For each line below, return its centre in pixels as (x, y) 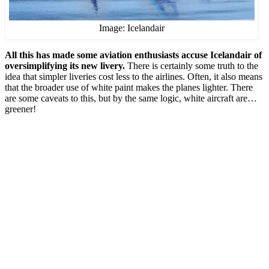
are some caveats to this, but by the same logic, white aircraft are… (131, 98)
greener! (20, 109)
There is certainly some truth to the (192, 66)
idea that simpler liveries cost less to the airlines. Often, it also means (134, 77)
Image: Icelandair (131, 28)
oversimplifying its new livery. (65, 66)
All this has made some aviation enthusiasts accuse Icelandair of (133, 55)
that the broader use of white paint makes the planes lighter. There (129, 88)
